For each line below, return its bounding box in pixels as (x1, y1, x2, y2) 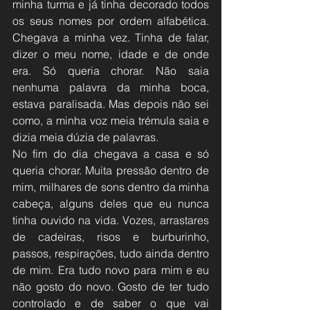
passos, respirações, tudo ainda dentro (12, 246, 209, 260)
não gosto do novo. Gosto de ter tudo (12, 279, 209, 293)
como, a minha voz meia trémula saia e (12, 113, 209, 127)
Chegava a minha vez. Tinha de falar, (12, 30, 209, 44)
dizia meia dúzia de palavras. (12, 129, 161, 144)
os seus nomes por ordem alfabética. (12, 13, 209, 28)
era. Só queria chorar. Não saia (12, 63, 209, 77)
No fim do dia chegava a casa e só (12, 146, 209, 161)
